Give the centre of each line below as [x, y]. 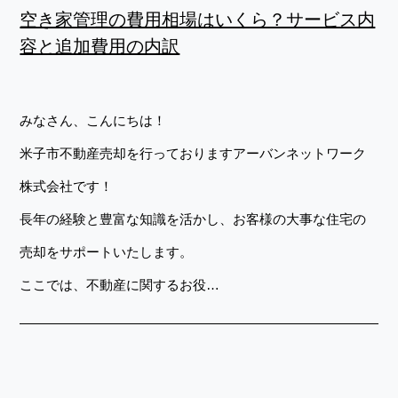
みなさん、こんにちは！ [93, 120]
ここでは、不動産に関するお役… [120, 284]
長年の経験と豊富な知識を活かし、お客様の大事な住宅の [193, 219]
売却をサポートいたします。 [107, 251]
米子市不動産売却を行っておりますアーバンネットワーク [193, 153]
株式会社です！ [67, 186]
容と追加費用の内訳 [100, 46]
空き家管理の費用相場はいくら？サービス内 [198, 19]
